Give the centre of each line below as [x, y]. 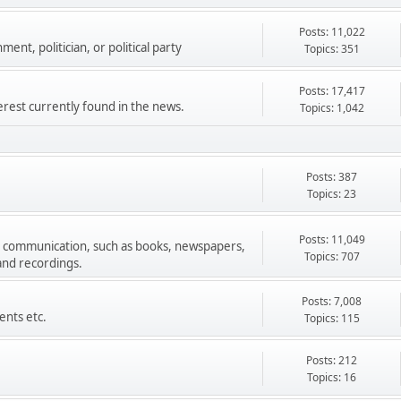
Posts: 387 [332, 177]
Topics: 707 [332, 256]
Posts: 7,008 [332, 301]
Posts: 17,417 [332, 91]
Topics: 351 [332, 49]
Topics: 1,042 [332, 108]
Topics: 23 [332, 194]
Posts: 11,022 [332, 32]
